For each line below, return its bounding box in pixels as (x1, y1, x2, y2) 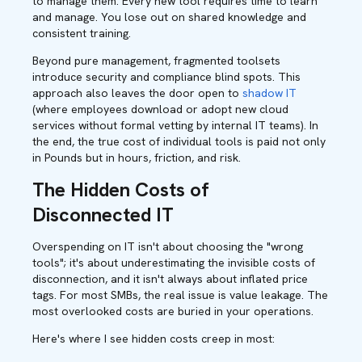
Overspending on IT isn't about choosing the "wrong (32, 239, 303, 254)
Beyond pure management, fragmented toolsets (32, 53, 280, 68)
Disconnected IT (32, 202, 179, 227)
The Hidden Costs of (32, 177, 209, 202)
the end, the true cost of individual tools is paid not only (32, 134, 326, 149)
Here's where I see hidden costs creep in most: (32, 331, 275, 346)
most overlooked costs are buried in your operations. (32, 304, 314, 318)
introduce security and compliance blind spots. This (32, 69, 301, 84)
